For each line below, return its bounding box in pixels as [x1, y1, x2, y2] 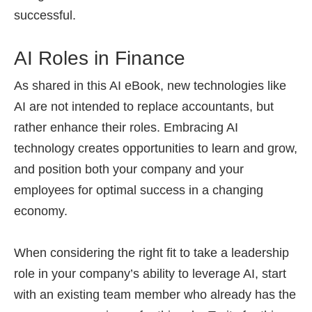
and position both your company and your [14, 162, 244, 176]
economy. [14, 204, 68, 218]
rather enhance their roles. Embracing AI [14, 120, 238, 134]
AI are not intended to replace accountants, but [14, 100, 274, 114]
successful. [14, 8, 76, 22]
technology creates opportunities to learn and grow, [14, 141, 297, 155]
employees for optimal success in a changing [14, 183, 263, 197]
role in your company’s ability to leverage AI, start [14, 267, 286, 281]
